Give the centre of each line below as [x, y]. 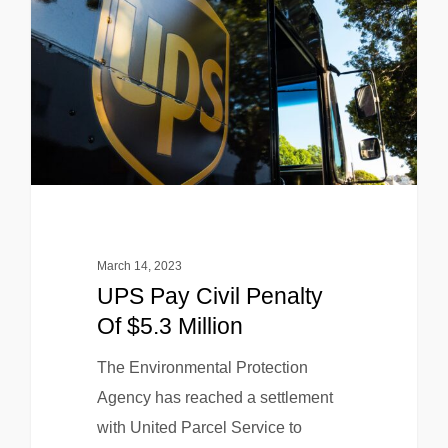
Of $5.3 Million [169, 325]
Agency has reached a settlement [214, 397]
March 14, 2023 [139, 265]
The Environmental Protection [202, 367]
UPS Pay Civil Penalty [209, 295]
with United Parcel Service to [199, 427]
